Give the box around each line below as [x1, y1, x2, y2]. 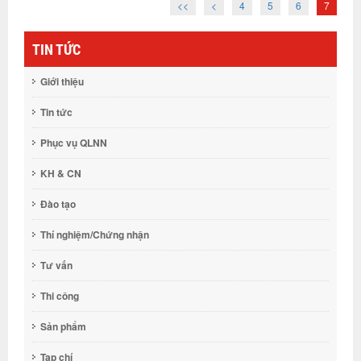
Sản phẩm [40, 319, 86, 334]
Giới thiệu [40, 74, 84, 89]
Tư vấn [40, 258, 73, 272]
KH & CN [40, 166, 81, 180]
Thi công [40, 288, 79, 303]
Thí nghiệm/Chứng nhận [40, 227, 149, 242]
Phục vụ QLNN [40, 135, 107, 150]
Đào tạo [40, 197, 76, 211]
